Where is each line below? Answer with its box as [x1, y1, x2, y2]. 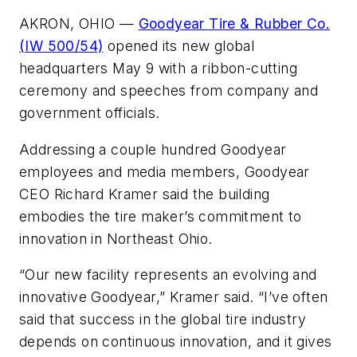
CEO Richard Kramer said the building [19, 185, 270, 202]
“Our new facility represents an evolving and [19, 266, 317, 284]
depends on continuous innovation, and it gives [19, 333, 332, 351]
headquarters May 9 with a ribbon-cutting [19, 60, 297, 76]
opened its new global [103, 37, 255, 54]
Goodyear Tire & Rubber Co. [138, 15, 331, 32]
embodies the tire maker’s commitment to [19, 207, 302, 225]
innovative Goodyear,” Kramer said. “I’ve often [19, 288, 328, 306]
